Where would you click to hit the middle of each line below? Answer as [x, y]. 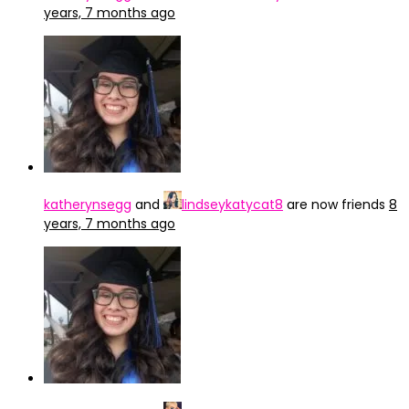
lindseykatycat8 [232, 204]
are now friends [336, 204]
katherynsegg [88, 204]
